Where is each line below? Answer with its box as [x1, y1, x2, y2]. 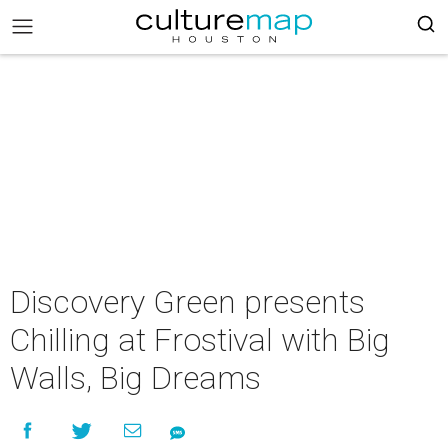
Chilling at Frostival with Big [10, 321, 390, 359]
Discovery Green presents [10, 283, 365, 321]
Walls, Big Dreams [10, 359, 261, 397]
